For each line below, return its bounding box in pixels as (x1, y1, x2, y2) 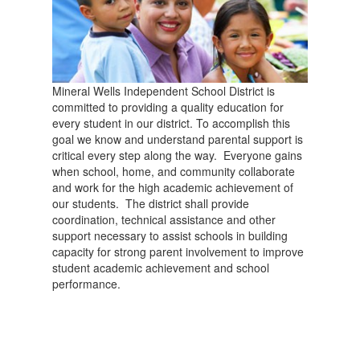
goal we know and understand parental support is (52, 130, 303, 147)
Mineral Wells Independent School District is (52, 82, 275, 99)
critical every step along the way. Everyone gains (52, 146, 302, 163)
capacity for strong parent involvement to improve (52, 243, 304, 260)
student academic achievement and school (52, 259, 269, 276)
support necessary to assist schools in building (52, 227, 288, 243)
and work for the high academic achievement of (52, 178, 293, 195)
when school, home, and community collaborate (52, 162, 295, 179)
